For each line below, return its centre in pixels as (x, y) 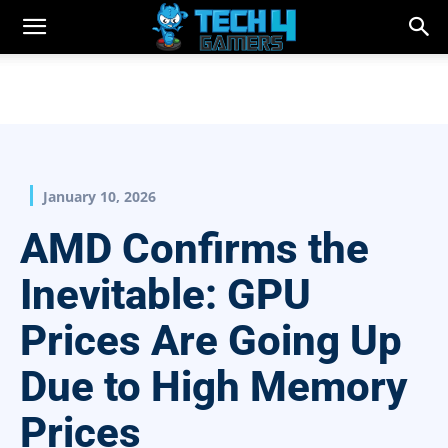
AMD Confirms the (194, 249)
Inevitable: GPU (165, 295)
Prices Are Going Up (211, 341)
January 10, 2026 (99, 197)
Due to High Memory (213, 387)
